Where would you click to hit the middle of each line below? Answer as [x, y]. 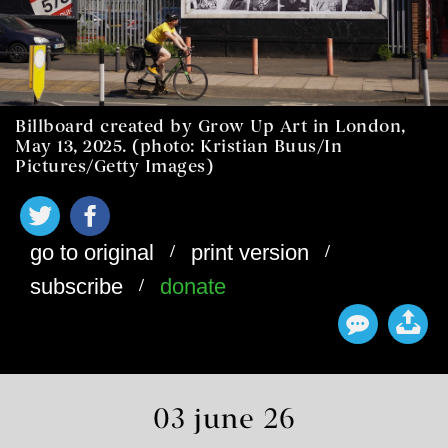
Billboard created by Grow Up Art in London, [210, 126]
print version [250, 253]
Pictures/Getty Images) [114, 166]
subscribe [76, 287]
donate [193, 287]
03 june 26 [224, 421]
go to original [92, 253]
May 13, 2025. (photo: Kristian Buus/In [178, 146]
